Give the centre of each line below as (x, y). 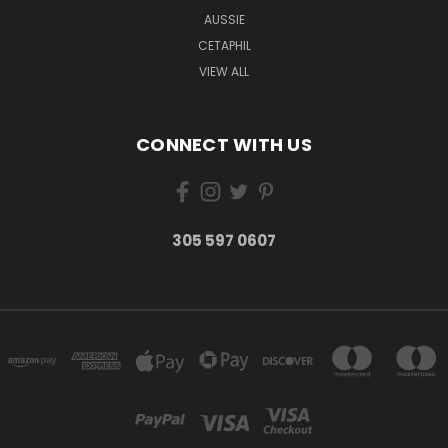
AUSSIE (224, 20)
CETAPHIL (224, 46)
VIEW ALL (224, 72)
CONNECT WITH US (224, 145)
